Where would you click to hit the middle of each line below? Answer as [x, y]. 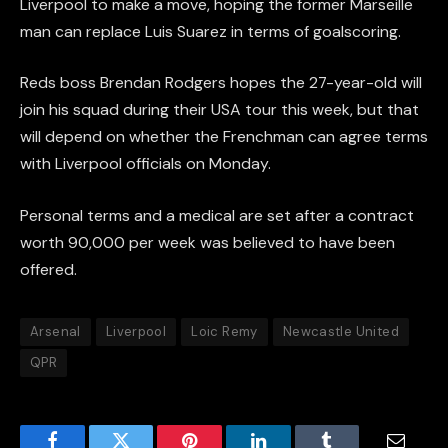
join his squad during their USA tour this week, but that [219, 110]
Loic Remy [224, 331]
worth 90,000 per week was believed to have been [207, 242]
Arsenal [55, 331]
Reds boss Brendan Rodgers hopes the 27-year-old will [221, 83]
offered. [48, 269]
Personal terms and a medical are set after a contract [217, 215]
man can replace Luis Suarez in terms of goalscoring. [210, 31]
